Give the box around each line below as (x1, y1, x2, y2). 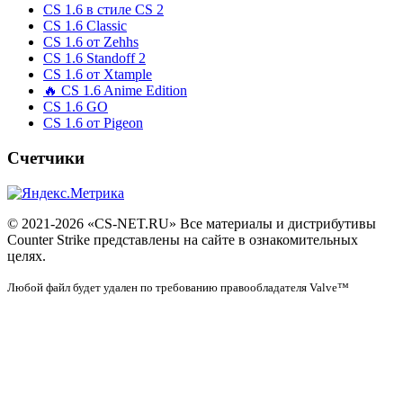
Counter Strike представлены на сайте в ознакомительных (7, 231, 358, 247)
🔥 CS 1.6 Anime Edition (43, 83, 187, 99)
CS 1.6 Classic (43, 18, 127, 34)
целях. (7, 247, 46, 264)
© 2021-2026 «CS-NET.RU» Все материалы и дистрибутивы (7, 215, 376, 231)
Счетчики (7, 148, 85, 167)
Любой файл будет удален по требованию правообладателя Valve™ (7, 280, 349, 294)
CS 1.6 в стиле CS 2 (43, 2, 164, 18)
